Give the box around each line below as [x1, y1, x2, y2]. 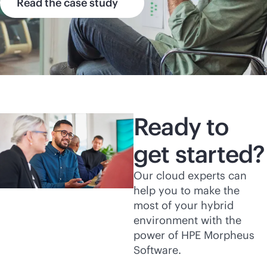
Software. [133, 243, 181, 257]
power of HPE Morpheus [133, 228, 254, 242]
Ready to [133, 111, 229, 142]
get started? [133, 139, 265, 169]
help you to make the [133, 184, 240, 197]
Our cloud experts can [133, 169, 247, 182]
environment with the [133, 213, 241, 227]
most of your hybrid [133, 198, 234, 212]
